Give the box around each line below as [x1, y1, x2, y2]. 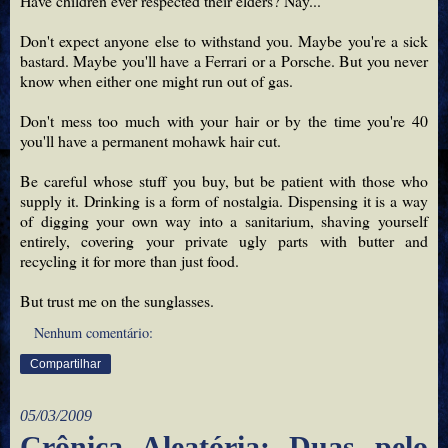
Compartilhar [30, 356, 101, 371]
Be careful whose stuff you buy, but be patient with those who [20, 169, 428, 191]
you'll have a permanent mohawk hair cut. [20, 129, 281, 151]
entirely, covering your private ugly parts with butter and [20, 229, 428, 251]
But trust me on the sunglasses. [20, 289, 214, 311]
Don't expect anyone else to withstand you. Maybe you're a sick [20, 29, 428, 51]
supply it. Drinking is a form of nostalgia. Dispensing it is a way [20, 189, 428, 211]
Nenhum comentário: [34, 322, 154, 342]
